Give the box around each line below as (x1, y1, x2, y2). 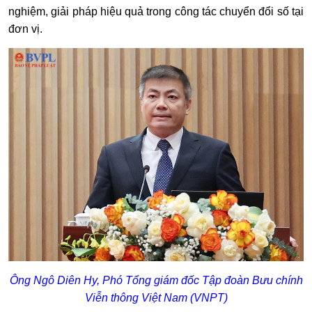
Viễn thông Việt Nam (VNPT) (84, 292, 228, 304)
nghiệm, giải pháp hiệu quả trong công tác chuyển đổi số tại (8, 5, 304, 17)
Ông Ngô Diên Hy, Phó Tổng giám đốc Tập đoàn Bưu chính (9, 274, 303, 287)
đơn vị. (8, 22, 42, 35)
